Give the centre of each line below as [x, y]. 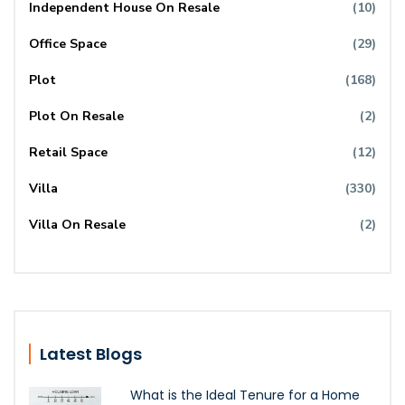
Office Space [68, 43]
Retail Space [68, 152]
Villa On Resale [77, 224]
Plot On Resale [76, 116]
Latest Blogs [91, 353]
